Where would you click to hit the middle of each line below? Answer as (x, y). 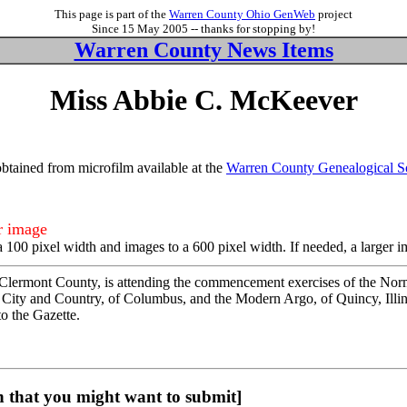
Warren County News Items (203, 50)
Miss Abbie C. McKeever (203, 100)
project (334, 14)
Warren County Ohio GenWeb (242, 14)
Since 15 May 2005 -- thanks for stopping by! (203, 29)
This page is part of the (112, 14)
